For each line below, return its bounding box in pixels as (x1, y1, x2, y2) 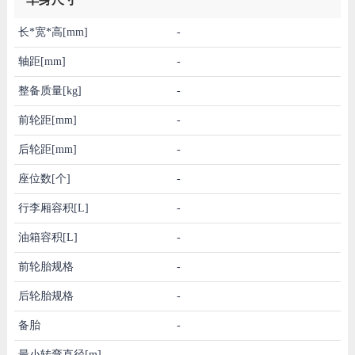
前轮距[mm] (17, 113, 77, 126)
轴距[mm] (17, 55, 66, 67)
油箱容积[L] (17, 231, 78, 243)
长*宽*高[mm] (17, 25, 88, 38)
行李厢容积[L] (17, 201, 89, 214)
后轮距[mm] (17, 143, 77, 155)
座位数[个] (17, 172, 71, 185)
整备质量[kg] (17, 84, 82, 97)
